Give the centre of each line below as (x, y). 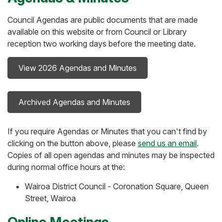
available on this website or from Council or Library (97, 32)
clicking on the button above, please (73, 143)
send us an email (167, 143)
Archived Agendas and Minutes (74, 102)
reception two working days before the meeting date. (102, 44)
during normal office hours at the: (66, 167)
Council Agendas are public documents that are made (103, 20)
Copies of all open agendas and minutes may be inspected (111, 155)
